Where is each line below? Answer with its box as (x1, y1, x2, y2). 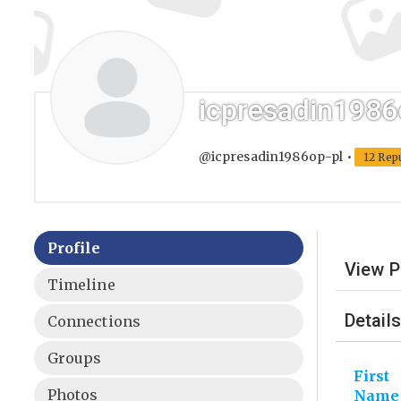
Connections (47, 312, 141, 331)
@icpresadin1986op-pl (198, 149, 344, 166)
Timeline (47, 276, 115, 294)
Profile (47, 239, 101, 258)
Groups (47, 349, 102, 368)
